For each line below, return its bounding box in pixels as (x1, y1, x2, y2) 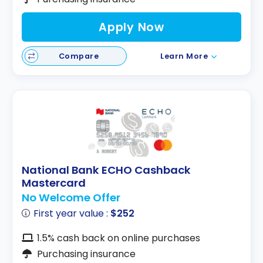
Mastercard (22, 176, 86, 191)
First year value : (33, 206, 111, 220)
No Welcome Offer (22, 190, 120, 205)
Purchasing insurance (36, 247, 136, 261)
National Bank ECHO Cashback (22, 163, 191, 178)
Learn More (160, 51, 208, 62)
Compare (58, 50, 99, 61)
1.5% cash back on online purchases (36, 231, 200, 245)
